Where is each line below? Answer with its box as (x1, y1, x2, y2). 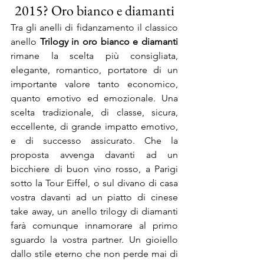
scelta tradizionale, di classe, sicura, (11, 107, 178, 118)
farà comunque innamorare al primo (11, 220, 178, 231)
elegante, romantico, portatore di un (11, 64, 178, 75)
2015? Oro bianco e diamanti (14, 1, 174, 19)
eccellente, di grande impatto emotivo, (11, 121, 178, 132)
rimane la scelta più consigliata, (11, 50, 178, 61)
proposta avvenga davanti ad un (11, 149, 178, 160)
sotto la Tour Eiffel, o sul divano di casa (11, 177, 178, 189)
